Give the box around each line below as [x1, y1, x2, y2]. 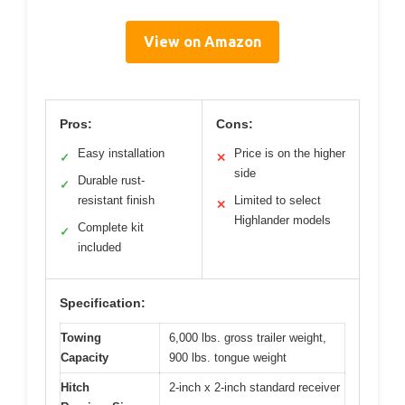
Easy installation [78, 146, 165, 160]
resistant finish [78, 193, 155, 207]
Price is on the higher [234, 146, 345, 160]
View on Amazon [144, 33, 261, 50]
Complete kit [78, 220, 144, 234]
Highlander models [234, 212, 331, 227]
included [78, 240, 121, 254]
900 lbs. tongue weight [169, 350, 287, 364]
